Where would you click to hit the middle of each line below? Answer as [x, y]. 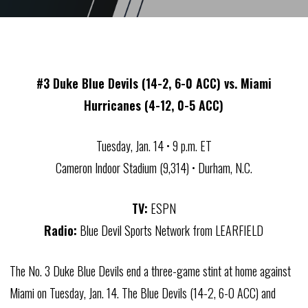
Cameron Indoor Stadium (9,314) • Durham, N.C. [154, 168]
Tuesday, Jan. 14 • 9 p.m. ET [154, 146]
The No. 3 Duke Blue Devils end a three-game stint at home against [150, 271]
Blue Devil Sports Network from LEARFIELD [170, 230]
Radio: [61, 230]
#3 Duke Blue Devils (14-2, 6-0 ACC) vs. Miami [154, 83]
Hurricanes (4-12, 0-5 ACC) [154, 105]
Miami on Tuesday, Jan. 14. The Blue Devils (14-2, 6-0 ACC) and [142, 293]
